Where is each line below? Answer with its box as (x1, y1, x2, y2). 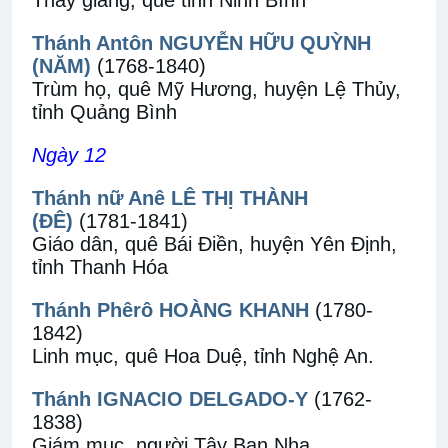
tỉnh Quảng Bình (32, 101, 177, 123)
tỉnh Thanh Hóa (32, 256, 168, 278)
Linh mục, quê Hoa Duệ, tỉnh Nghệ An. (32, 345, 374, 367)
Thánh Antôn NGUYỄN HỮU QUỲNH (32, 32, 371, 54)
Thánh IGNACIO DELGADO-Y (32, 388, 308, 410)
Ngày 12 (32, 144, 106, 166)
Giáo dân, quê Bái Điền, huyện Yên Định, (32, 233, 397, 255)
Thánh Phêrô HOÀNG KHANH (32, 299, 309, 321)
